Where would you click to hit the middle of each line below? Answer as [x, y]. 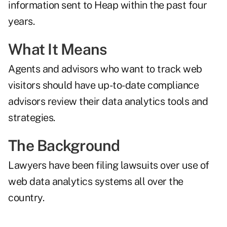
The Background [64, 146]
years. [21, 22]
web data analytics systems [71, 182]
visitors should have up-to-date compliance [103, 85]
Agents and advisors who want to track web [105, 69]
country [25, 198]
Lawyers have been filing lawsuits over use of [109, 165]
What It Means [58, 49]
